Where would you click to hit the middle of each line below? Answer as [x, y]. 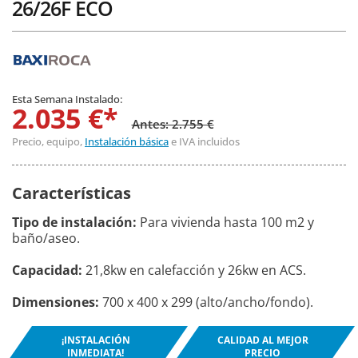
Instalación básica [127, 142]
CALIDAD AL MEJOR [263, 340]
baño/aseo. [46, 239]
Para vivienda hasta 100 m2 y [225, 223]
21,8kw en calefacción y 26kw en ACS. [194, 270]
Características [72, 193]
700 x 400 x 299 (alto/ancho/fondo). [206, 302]
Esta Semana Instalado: [67, 99]
